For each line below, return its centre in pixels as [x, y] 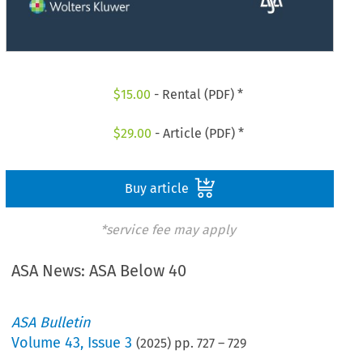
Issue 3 [110, 343]
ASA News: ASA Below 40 [99, 271]
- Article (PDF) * [197, 133]
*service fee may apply [168, 229]
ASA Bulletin [51, 323]
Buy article [158, 188]
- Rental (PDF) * [197, 95]
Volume [38, 343]
